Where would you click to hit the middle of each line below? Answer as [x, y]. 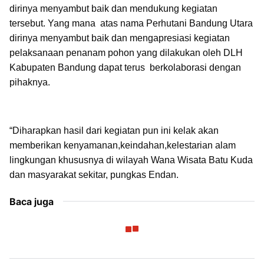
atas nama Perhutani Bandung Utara [176, 23]
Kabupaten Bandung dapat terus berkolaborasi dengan [125, 67]
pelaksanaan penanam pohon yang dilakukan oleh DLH [126, 53]
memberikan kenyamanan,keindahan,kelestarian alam [123, 145]
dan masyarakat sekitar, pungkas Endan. [94, 175]
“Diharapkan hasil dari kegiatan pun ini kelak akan [114, 131]
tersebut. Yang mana [54, 23]
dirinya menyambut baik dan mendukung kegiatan [113, 9]
